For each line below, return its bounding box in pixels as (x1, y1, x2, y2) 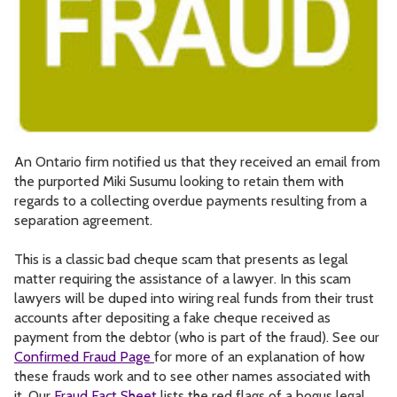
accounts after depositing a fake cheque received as (14, 309, 331, 327)
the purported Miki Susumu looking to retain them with (14, 173, 344, 191)
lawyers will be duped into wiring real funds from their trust (14, 290, 374, 307)
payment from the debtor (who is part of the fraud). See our (14, 329, 379, 346)
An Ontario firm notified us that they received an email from (14, 153, 380, 171)
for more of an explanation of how (154, 348, 365, 366)
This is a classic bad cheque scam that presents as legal (14, 251, 348, 269)
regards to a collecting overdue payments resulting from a (14, 192, 367, 210)
